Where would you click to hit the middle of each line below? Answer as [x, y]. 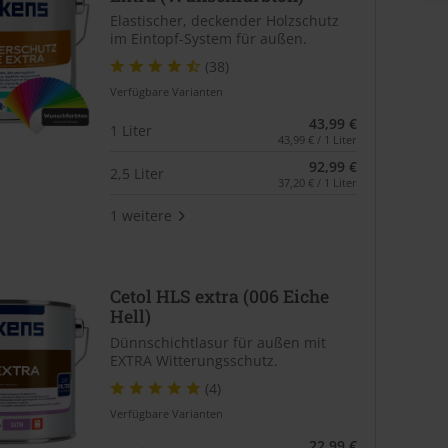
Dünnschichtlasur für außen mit [217, 342]
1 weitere [140, 215]
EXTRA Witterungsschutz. [193, 360]
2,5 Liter [136, 173]
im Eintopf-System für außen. [208, 39]
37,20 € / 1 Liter [317, 183]
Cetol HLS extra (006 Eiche [219, 297]
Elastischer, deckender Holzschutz [224, 21]
